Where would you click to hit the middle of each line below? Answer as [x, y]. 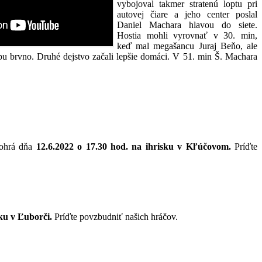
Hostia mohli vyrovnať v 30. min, [187, 35]
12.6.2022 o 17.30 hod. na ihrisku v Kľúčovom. [133, 146]
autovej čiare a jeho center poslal [187, 14]
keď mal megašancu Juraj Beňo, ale [187, 46]
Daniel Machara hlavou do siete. [187, 25]
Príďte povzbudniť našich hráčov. [116, 216]
